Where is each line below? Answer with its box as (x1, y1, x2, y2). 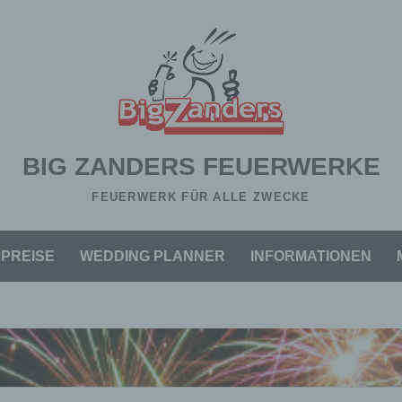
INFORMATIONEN (249, 249, 371, 264)
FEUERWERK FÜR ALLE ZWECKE (92, 190, 310, 204)
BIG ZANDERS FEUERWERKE (22, 153, 380, 180)
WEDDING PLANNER (79, 249, 225, 264)
